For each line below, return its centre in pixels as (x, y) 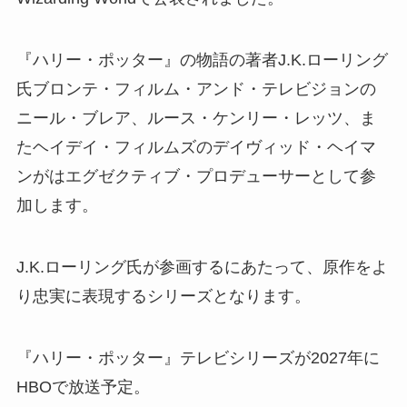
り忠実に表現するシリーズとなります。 (163, 297)
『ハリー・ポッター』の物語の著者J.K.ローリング (202, 60)
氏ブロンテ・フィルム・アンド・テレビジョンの (196, 89)
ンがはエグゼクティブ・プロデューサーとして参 (196, 177)
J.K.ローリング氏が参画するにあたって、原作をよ (202, 268)
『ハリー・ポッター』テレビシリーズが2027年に (198, 357)
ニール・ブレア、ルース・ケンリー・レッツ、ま (196, 119)
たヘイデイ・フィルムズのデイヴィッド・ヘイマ (196, 148)
